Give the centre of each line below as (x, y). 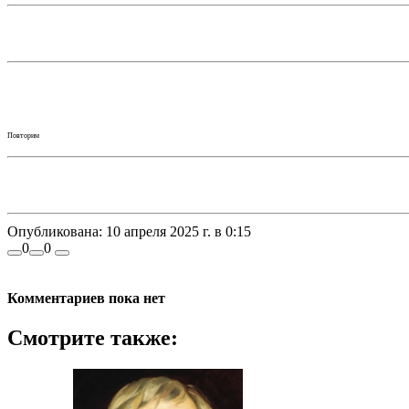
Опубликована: (55, 231)
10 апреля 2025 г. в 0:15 (177, 231)
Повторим (23, 135)
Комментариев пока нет (86, 298)
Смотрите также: (93, 338)
